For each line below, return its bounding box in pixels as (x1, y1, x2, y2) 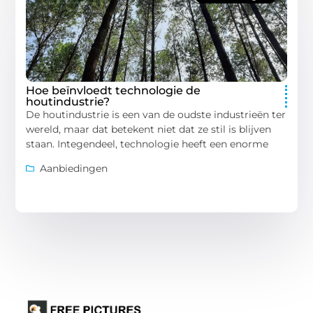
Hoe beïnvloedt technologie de (26, 83, 201, 97)
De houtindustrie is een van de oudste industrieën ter (26, 108, 286, 121)
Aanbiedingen (40, 161, 108, 175)
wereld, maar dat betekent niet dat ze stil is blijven (26, 122, 272, 136)
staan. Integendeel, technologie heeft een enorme (26, 137, 269, 150)
